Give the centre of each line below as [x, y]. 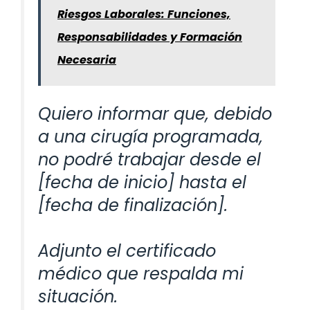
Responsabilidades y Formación [150, 37]
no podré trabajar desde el [149, 160]
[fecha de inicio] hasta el [142, 183]
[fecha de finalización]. [133, 206]
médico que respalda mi [141, 274]
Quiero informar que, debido [155, 114]
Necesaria [87, 60]
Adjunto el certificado [127, 251]
